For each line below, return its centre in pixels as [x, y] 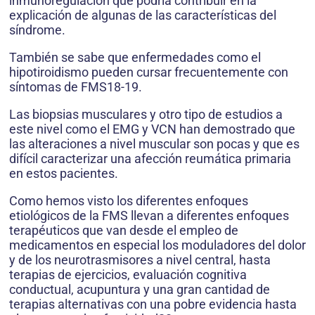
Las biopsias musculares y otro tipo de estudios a [146, 115]
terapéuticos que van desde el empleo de [124, 231]
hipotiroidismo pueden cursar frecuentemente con [149, 72]
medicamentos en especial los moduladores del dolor [157, 245]
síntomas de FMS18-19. [76, 87]
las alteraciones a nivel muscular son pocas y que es [154, 144]
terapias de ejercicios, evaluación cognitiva [128, 275]
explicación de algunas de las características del [143, 15]
